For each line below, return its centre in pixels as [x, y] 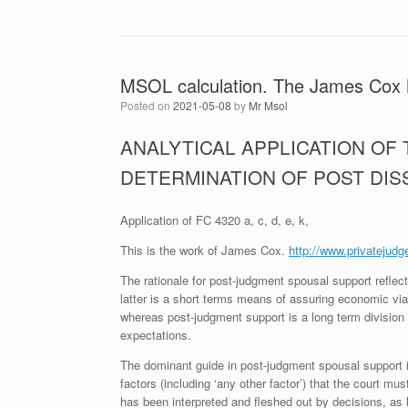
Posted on [150, 106]
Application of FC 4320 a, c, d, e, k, [214, 220]
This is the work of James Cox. [204, 250]
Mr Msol [268, 106]
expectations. [156, 335]
